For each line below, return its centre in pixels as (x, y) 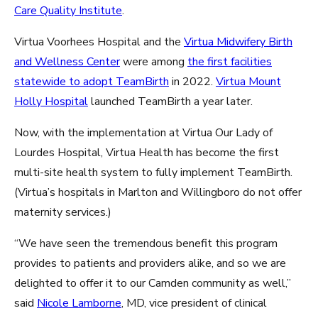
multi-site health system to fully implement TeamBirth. (153, 172)
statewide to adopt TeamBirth (92, 82)
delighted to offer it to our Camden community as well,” (153, 283)
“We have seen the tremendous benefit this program (146, 243)
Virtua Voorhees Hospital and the (99, 42)
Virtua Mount (248, 82)
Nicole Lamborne (79, 303)
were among (154, 62)
